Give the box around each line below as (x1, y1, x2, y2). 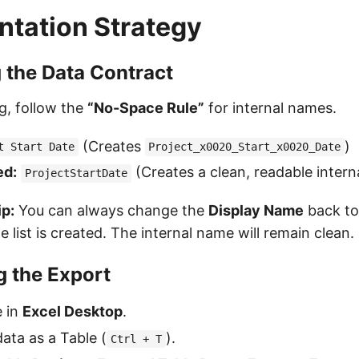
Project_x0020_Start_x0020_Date (148, 140, 341, 154)
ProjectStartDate (24, 167, 127, 180)
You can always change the (14, 202, 208, 220)
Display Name (208, 202, 304, 220)
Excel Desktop (22, 303, 123, 321)
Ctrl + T (110, 333, 162, 346)
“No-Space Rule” (87, 99, 204, 116)
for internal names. (204, 99, 337, 116)
